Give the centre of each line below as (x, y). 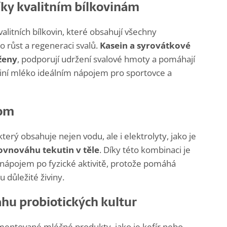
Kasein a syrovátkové (145, 46)
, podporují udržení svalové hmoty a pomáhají (106, 59)
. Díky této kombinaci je (145, 150)
